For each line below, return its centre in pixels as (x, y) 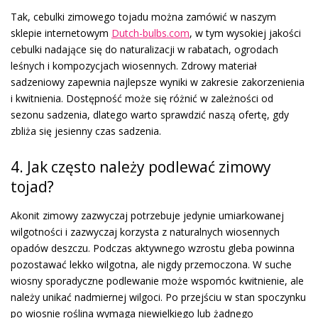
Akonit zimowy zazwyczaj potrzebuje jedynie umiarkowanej (147, 215)
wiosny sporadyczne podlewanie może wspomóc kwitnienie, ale (157, 280)
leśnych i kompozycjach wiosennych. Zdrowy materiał (134, 65)
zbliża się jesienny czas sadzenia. (86, 131)
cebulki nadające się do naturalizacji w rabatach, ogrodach (144, 49)
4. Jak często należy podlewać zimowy (141, 166)
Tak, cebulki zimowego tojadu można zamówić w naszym (143, 16)
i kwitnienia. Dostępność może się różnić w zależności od (142, 98)
